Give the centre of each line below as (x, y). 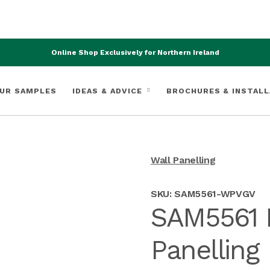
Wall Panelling (183, 160)
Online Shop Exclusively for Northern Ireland (135, 52)
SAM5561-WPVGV (215, 194)
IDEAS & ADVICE (107, 90)
